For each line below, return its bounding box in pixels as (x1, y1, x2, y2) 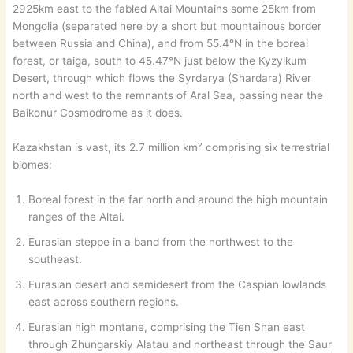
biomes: (13, 158, 53, 172)
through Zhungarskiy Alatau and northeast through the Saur (28, 338, 333, 351)
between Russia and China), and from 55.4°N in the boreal (13, 37, 309, 50)
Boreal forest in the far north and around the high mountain (28, 193, 329, 206)
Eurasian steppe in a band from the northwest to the (28, 236, 294, 249)
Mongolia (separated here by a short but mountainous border (13, 20, 322, 33)
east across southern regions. (28, 295, 180, 309)
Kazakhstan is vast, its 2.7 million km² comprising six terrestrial (13, 141, 330, 154)
